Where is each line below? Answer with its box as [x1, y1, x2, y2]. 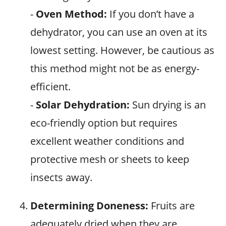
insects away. [30, 171, 92, 184]
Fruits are [148, 199, 195, 212]
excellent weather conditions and [30, 134, 184, 148]
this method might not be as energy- [30, 62, 199, 75]
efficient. [30, 80, 71, 93]
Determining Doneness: [30, 199, 148, 212]
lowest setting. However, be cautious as [30, 43, 214, 57]
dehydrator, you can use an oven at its [30, 25, 207, 39]
